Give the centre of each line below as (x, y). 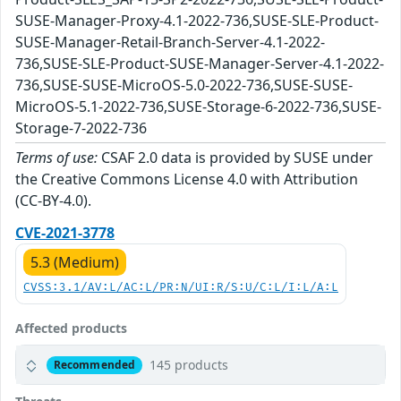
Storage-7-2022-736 (81, 128)
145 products (188, 365)
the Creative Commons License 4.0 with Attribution (187, 179)
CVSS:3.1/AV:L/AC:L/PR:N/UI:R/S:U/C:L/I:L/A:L (181, 288)
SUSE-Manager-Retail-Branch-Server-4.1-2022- (170, 43)
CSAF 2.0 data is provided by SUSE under (235, 158)
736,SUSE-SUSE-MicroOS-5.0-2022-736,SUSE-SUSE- (184, 85)
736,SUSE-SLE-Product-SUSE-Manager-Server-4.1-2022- (200, 64)
